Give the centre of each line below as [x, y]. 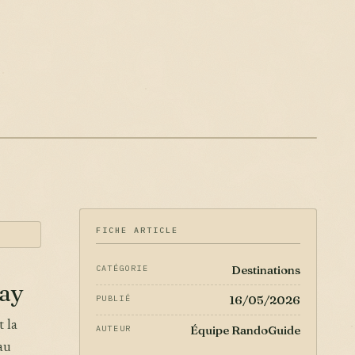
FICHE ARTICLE [137, 230]
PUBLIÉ [114, 298]
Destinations [266, 270]
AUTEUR [114, 328]
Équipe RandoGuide [245, 330]
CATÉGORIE [122, 268]
